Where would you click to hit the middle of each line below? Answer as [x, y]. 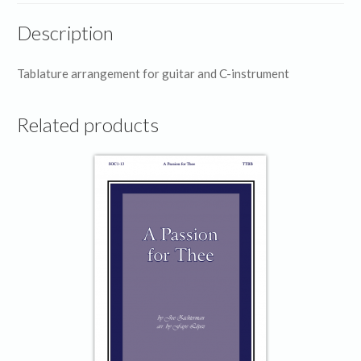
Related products [88, 124]
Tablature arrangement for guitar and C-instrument [154, 74]
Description [66, 33]
